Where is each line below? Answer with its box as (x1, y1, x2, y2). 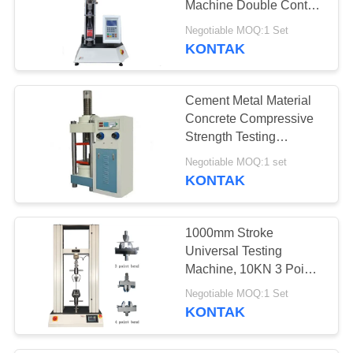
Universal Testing (185, 243, 283, 258)
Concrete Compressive (185, 112, 314, 126)
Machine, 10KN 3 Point (185, 262, 240, 276)
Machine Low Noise (185, 148, 297, 162)
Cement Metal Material (185, 94, 312, 108)
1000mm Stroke (185, 225, 274, 240)
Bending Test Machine (185, 280, 310, 294)
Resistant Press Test (185, 17, 300, 31)
